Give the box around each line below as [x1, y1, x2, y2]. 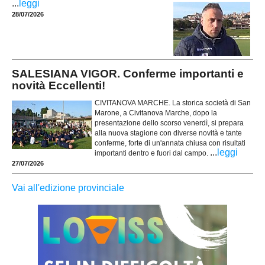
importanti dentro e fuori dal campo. [95, 148, 210, 157]
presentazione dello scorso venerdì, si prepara [95, 118, 244, 127]
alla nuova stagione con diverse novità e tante [95, 128, 242, 137]
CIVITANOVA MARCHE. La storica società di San [95, 98, 251, 107]
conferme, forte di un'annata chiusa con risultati [95, 138, 245, 147]
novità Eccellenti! [12, 79, 105, 92]
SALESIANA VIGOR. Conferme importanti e [12, 67, 244, 80]
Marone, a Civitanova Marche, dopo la [95, 108, 217, 117]
